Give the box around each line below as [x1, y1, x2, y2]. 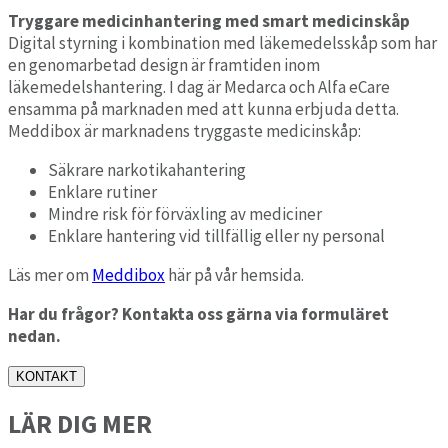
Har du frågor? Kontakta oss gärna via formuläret [8, 302, 389, 325]
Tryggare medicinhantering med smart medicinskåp [8, 9, 410, 32]
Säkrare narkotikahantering [48, 158, 246, 181]
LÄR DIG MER [8, 407, 152, 440]
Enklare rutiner [48, 180, 157, 203]
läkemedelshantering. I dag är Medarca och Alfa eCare [8, 75, 390, 98]
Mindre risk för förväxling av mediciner [48, 202, 322, 225]
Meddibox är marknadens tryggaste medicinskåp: [8, 119, 361, 142]
